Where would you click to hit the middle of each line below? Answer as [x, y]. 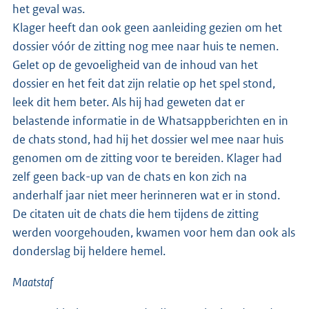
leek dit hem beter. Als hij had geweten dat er [129, 102]
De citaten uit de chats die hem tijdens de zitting [136, 214]
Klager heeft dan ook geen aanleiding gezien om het [147, 28]
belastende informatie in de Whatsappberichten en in [150, 121]
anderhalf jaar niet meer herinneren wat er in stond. [146, 196]
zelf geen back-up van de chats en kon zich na [130, 177]
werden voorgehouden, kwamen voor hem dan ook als [154, 233]
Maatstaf [33, 282]
